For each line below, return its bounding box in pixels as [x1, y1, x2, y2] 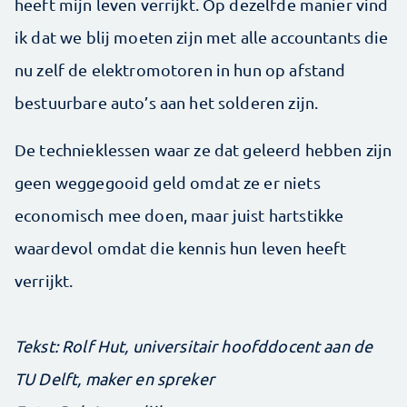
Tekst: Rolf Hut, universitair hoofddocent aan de [15, 336, 373, 356]
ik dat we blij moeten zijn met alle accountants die [15, 27, 389, 47]
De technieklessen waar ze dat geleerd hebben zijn [15, 140, 392, 160]
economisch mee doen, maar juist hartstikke [15, 205, 344, 225]
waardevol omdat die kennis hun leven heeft [15, 238, 347, 258]
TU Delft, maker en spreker [15, 369, 214, 389]
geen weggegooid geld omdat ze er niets [15, 173, 321, 193]
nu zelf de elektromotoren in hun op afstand [15, 60, 346, 80]
